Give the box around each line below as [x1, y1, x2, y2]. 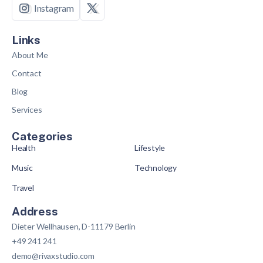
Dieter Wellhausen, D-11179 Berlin [12, 221, 136, 232]
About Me [12, 50, 48, 60]
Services [12, 104, 42, 115]
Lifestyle [134, 143, 166, 153]
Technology [134, 163, 177, 173]
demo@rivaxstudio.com [12, 251, 95, 261]
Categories [12, 130, 73, 143]
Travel [12, 183, 34, 193]
